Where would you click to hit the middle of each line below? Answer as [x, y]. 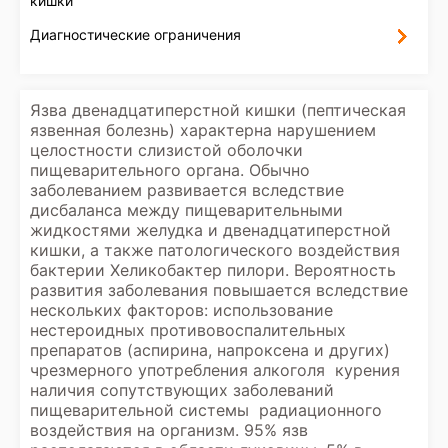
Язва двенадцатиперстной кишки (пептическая [218, 110]
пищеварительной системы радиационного [206, 410]
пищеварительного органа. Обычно [170, 170]
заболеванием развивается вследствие [187, 190]
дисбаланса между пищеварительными [186, 210]
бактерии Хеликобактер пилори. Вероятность [213, 270]
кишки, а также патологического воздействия [215, 250]
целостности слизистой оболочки [166, 150]
